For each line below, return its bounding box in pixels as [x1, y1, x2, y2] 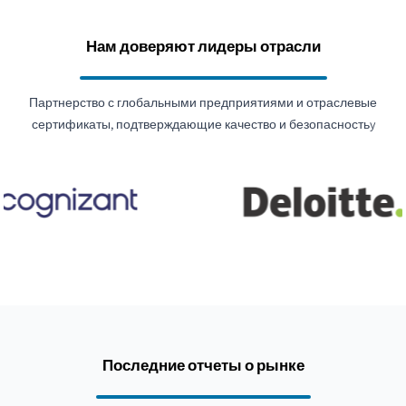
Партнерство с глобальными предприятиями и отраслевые [29, 94, 377, 111]
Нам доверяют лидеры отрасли [85, 35, 321, 56]
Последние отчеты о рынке [101, 354, 304, 375]
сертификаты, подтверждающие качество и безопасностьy [31, 116, 375, 132]
